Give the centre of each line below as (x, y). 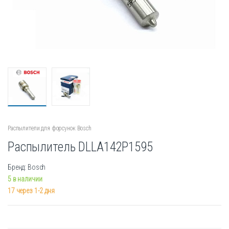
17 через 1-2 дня (31, 191)
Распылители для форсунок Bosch (50, 129)
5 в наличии (25, 179)
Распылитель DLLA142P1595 (80, 147)
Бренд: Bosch (27, 167)
